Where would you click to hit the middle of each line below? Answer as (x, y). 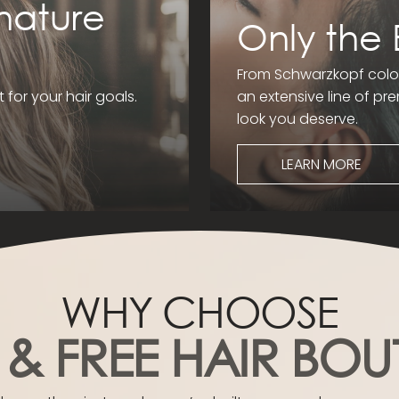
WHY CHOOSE (199, 311)
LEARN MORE (322, 164)
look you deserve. (297, 119)
